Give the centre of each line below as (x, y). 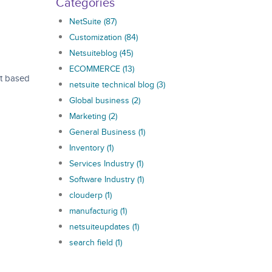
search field (92, 243)
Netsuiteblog (94, 53)
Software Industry (103, 179)
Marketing (89, 116)
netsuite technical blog (113, 85)
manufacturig (94, 211)
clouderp (87, 195)
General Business (104, 132)
